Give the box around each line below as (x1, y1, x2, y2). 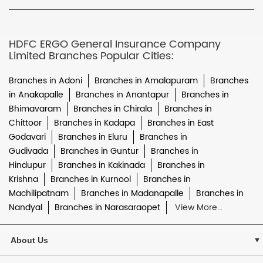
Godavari (9, 130, 46, 144)
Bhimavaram (9, 102, 61, 116)
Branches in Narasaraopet (55, 200, 160, 214)
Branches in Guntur (60, 144, 139, 158)
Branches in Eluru (58, 130, 127, 144)
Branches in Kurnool (50, 172, 131, 186)
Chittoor (9, 116, 42, 130)
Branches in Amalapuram (95, 73, 198, 87)
